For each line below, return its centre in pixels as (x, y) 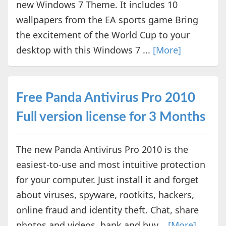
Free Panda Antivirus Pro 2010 (105, 98)
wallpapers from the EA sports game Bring (107, 20)
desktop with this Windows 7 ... (84, 50)
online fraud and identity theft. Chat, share (107, 210)
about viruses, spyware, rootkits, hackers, (105, 195)
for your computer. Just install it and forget (107, 180)
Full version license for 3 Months (110, 117)
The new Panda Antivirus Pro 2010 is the (102, 150)
